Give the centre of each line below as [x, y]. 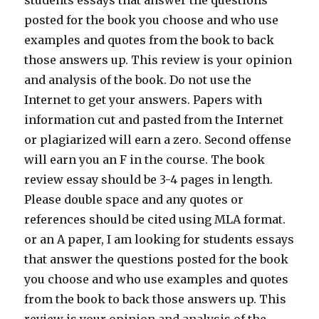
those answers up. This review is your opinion [158, 60]
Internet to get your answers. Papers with [143, 100]
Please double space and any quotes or [134, 200]
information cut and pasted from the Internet [154, 120]
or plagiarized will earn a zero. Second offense [158, 140]
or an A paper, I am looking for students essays [159, 240]
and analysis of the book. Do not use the [138, 80]
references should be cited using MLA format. [155, 220]
